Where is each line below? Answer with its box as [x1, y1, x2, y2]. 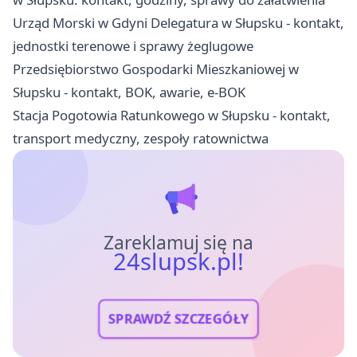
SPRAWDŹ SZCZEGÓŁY [108, 309, 249, 328]
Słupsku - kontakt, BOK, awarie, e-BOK [13, 83, 245, 102]
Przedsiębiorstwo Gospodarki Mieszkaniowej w [13, 60, 299, 79]
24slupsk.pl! [112, 245, 245, 278]
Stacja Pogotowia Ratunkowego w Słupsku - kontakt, [13, 106, 331, 125]
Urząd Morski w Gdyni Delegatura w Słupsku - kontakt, [13, 14, 344, 33]
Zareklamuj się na [103, 230, 254, 256]
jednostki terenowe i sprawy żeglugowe [13, 37, 253, 56]
